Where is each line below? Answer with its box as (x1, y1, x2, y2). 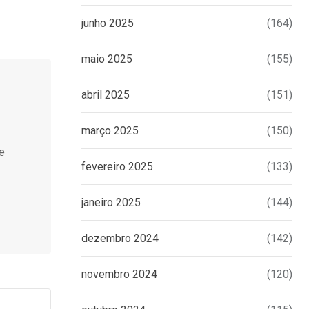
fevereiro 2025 (81, 160, 153, 174)
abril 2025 (81, 88, 130, 102)
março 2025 (81, 124, 139, 138)
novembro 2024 (81, 268, 157, 281)
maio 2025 (81, 52, 132, 66)
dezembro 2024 (81, 232, 159, 246)
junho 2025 (81, 17, 134, 30)
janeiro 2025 (81, 196, 141, 210)
